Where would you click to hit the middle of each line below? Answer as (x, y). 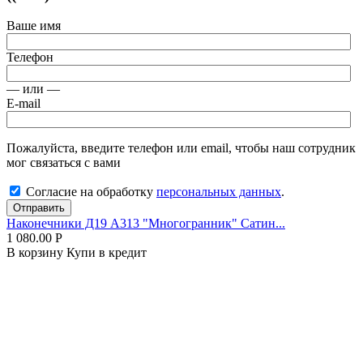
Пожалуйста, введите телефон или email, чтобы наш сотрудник (181, 148)
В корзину (36, 253)
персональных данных (219, 192)
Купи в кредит (107, 253)
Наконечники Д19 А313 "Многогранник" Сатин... (146, 224)
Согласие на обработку (91, 192)
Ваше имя (34, 26)
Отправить (39, 208)
